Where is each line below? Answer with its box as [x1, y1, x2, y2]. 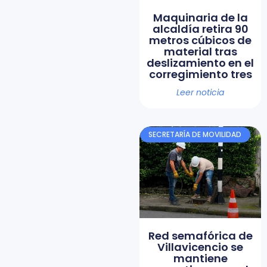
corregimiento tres [148, 66, 252, 82]
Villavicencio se [157, 239, 243, 254]
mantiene [173, 250, 228, 266]
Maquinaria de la [153, 10, 248, 25]
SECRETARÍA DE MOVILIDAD [148, 129, 242, 140]
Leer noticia [176, 86, 224, 98]
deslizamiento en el [147, 55, 254, 70]
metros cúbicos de [149, 32, 252, 48]
